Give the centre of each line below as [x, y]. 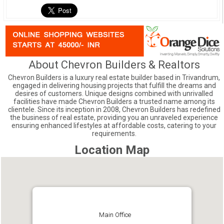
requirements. [114, 133]
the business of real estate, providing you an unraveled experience [114, 117]
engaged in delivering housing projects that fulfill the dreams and [114, 85]
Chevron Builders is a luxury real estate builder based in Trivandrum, [114, 77]
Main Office [115, 215]
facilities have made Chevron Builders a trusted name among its [114, 101]
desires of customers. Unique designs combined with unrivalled [114, 93]
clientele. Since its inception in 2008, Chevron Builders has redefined [114, 109]
